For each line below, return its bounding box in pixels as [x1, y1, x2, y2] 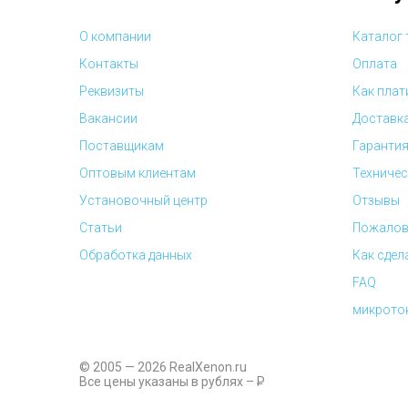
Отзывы [352, 193, 400, 208]
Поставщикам [79, 138, 164, 153]
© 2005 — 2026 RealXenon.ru [79, 360, 247, 374]
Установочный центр [79, 193, 208, 208]
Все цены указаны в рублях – [79, 374, 257, 389]
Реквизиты [79, 84, 144, 98]
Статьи [79, 220, 122, 235]
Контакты [79, 56, 138, 71]
